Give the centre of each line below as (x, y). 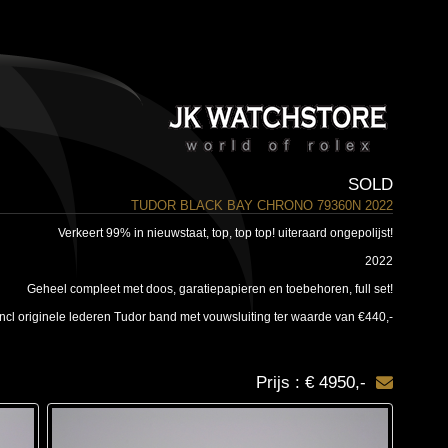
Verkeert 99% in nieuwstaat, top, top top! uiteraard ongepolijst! (225, 233)
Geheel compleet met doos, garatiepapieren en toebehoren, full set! (209, 289)
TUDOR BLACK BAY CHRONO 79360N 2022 (261, 205)
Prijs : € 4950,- (310, 382)
